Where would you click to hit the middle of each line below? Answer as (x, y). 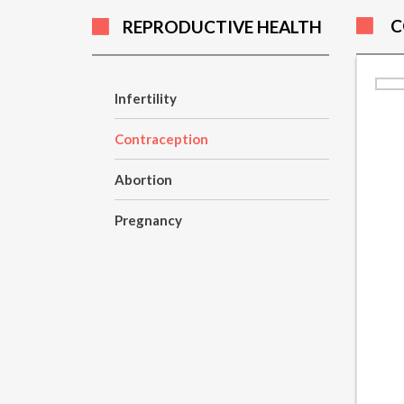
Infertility (146, 98)
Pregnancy (148, 220)
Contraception (161, 139)
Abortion (143, 179)
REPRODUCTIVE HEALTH (222, 27)
